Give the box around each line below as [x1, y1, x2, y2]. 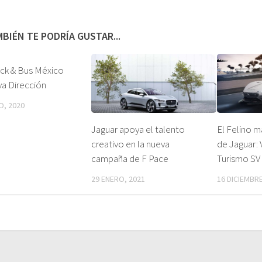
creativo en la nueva [91, 137, 170, 150]
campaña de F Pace [91, 151, 169, 165]
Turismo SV [216, 151, 260, 165]
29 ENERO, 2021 [91, 173, 146, 184]
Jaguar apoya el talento [91, 122, 185, 136]
